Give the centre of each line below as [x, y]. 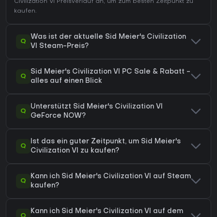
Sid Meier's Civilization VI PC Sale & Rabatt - [110, 72]
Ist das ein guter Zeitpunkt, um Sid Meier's [106, 142]
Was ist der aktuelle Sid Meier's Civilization [108, 37]
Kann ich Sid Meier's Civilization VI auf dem [107, 212]
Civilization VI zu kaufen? [75, 151]
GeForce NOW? [58, 116]
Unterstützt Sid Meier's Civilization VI [97, 107]
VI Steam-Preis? [60, 46]
